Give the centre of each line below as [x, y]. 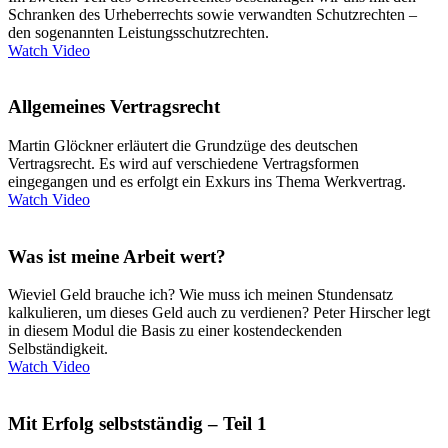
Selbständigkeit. [58, 349]
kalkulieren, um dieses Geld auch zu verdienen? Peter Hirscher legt [219, 313]
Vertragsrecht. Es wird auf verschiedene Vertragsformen [183, 163]
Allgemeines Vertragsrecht [114, 107]
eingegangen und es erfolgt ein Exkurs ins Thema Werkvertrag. [207, 181]
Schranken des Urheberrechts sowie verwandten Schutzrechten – [212, 14]
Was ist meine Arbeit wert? [117, 256]
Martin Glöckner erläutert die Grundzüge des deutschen [183, 145]
